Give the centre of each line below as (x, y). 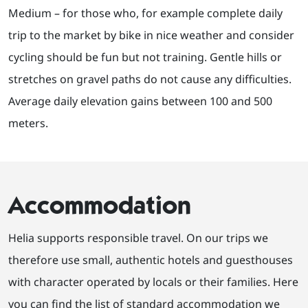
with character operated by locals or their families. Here (153, 282)
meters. (28, 123)
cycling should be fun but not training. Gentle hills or (145, 57)
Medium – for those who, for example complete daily (145, 13)
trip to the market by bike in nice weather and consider (151, 35)
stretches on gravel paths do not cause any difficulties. (150, 79)
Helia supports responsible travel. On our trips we (138, 238)
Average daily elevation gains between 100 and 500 (140, 101)
